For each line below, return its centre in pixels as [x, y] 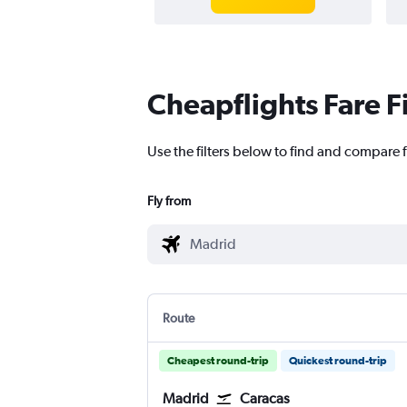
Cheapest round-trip [218, 361]
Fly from [169, 201]
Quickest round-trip [338, 361]
